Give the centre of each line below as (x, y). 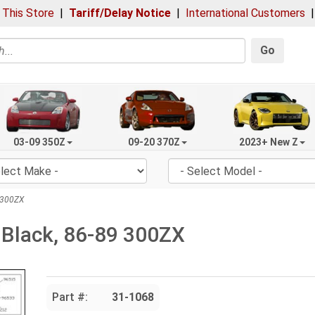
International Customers (245, 13)
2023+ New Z (268, 142)
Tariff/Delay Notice (120, 13)
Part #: (70, 297)
